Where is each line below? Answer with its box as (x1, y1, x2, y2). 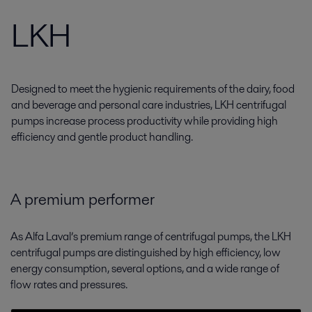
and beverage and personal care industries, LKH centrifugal (11, 97, 286, 113)
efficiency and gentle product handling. (11, 129, 193, 145)
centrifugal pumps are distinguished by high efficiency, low (10, 244, 281, 261)
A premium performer (10, 188, 155, 210)
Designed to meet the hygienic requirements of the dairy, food (11, 81, 295, 97)
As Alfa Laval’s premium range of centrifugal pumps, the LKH (10, 228, 291, 245)
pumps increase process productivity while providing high (11, 113, 278, 129)
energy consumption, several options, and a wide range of (10, 260, 279, 277)
